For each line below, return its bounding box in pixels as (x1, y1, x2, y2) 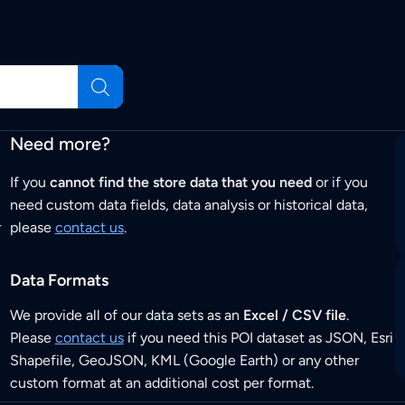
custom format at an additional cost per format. (9, 374, 314, 392)
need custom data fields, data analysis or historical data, (9, 196, 368, 214)
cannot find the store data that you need (49, 174, 312, 192)
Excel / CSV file (242, 306, 346, 325)
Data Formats (9, 270, 108, 291)
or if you (311, 174, 368, 192)
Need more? (9, 133, 110, 155)
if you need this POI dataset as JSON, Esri (123, 329, 393, 347)
